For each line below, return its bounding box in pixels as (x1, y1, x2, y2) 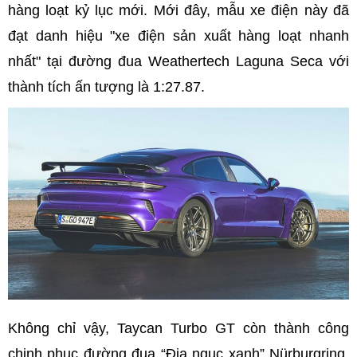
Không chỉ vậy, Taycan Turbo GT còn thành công (8, 320, 349, 336)
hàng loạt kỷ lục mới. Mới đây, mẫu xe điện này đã (8, 2, 349, 19)
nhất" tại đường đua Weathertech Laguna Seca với (8, 53, 349, 70)
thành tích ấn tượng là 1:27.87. (8, 79, 205, 96)
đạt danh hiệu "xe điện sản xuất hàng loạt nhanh (8, 28, 349, 45)
